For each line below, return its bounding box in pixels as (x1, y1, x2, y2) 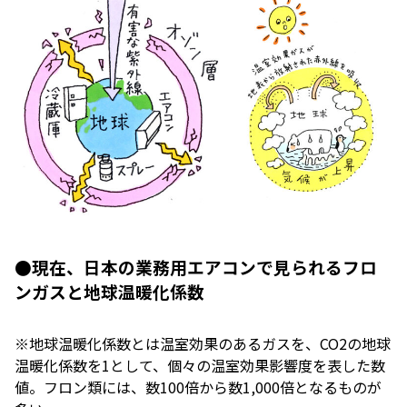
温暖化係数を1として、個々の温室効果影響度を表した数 (15, 354, 385, 377)
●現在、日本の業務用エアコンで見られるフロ (15, 254, 377, 280)
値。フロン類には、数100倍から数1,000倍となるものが (15, 376, 382, 399)
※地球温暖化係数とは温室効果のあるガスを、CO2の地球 (15, 333, 391, 355)
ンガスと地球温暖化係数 (15, 279, 204, 304)
